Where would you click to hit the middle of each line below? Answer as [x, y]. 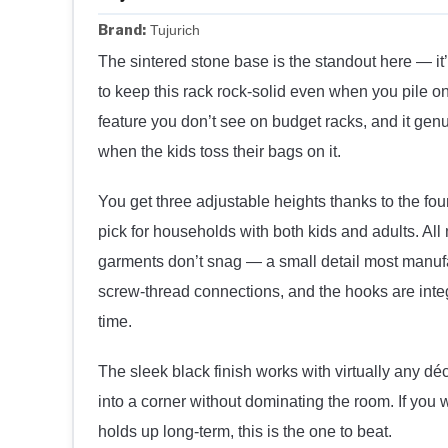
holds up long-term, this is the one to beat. [245, 432]
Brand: [122, 30]
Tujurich [173, 30]
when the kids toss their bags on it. [219, 152]
